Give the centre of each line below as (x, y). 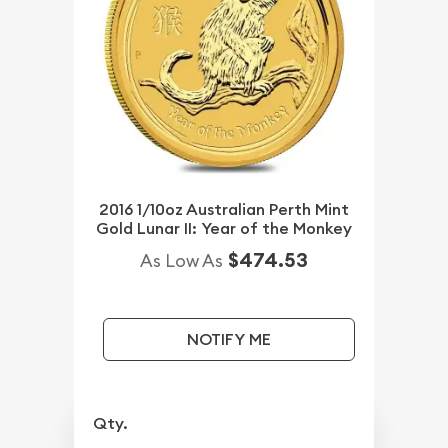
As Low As (181, 260)
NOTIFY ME (228, 339)
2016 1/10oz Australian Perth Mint (224, 209)
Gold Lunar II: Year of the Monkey (224, 228)
